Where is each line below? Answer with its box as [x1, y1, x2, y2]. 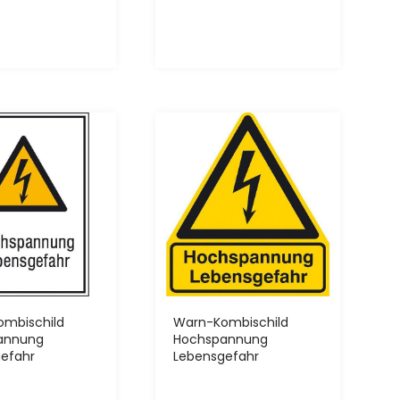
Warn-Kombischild [173, 313, 289, 332]
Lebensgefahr [173, 347, 260, 366]
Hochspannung [173, 330, 269, 349]
